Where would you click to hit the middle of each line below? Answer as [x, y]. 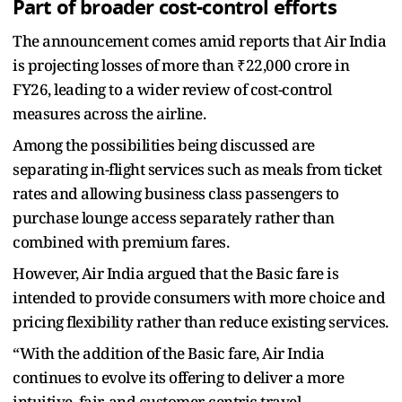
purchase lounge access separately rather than [174, 217]
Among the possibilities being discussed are [164, 144]
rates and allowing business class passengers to [176, 193]
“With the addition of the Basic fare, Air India [169, 353]
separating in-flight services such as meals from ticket [197, 169]
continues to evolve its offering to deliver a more [178, 377]
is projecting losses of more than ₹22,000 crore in [181, 65]
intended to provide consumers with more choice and [199, 297]
